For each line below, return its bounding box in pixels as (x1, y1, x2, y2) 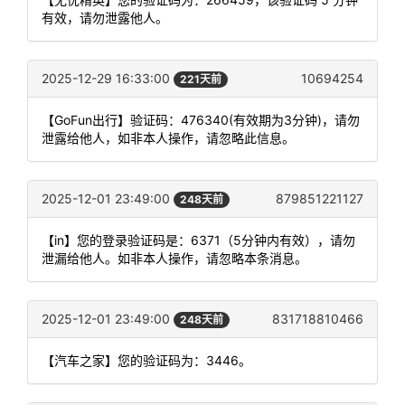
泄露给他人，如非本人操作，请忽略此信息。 (42, 130, 295, 146)
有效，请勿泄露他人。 (42, 9, 168, 25)
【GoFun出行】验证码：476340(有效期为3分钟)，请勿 (42, 112, 360, 127)
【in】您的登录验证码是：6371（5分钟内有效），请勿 (42, 232, 355, 249)
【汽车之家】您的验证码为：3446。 (42, 353, 251, 369)
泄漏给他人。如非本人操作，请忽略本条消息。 (42, 250, 307, 267)
